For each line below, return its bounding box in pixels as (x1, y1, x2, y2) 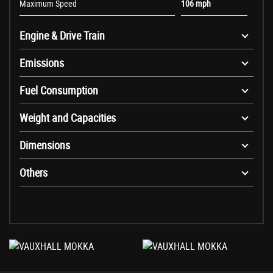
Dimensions (19, 138, 70, 153)
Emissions (19, 55, 64, 71)
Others (19, 165, 48, 180)
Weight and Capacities (19, 110, 116, 126)
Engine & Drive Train (19, 28, 105, 43)
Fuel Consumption (19, 83, 98, 98)
